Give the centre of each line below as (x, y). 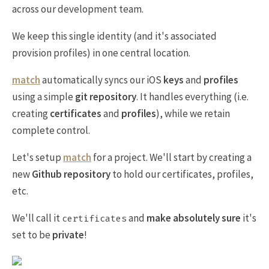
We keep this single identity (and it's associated (114, 36)
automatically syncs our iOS (102, 80)
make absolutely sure (194, 218)
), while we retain (193, 113)
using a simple (44, 97)
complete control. (51, 130)
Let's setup (38, 157)
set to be (32, 235)
